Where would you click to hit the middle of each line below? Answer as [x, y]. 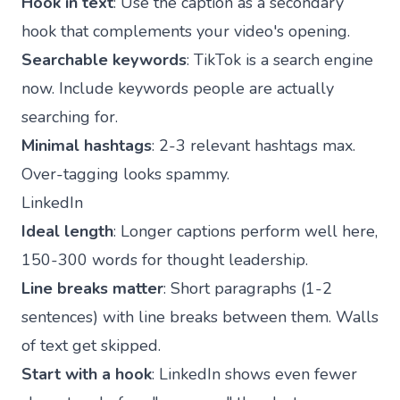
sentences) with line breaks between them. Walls [200, 317]
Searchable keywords [104, 59]
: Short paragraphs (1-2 [248, 288]
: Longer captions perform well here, [246, 231]
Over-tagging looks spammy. [125, 174]
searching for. [70, 117]
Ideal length [67, 231]
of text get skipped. [91, 345]
